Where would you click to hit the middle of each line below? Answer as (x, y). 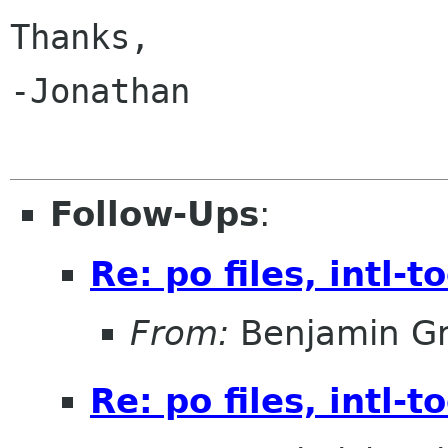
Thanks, (80, 37)
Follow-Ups (154, 214)
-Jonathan (100, 91)
